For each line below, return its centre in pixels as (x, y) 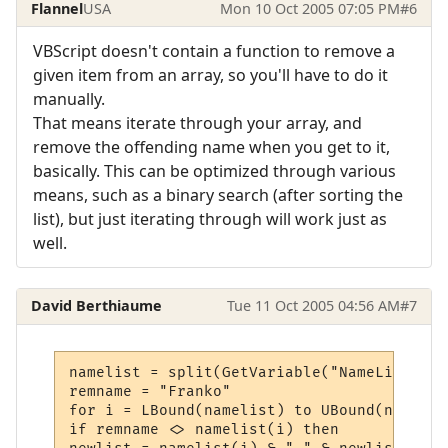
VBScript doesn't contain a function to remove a (214, 50)
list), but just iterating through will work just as (210, 218)
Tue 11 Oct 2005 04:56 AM (313, 306)
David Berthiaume (97, 306)
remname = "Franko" (150, 392)
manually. (69, 98)
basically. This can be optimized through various (214, 170)
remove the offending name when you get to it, (211, 146)
